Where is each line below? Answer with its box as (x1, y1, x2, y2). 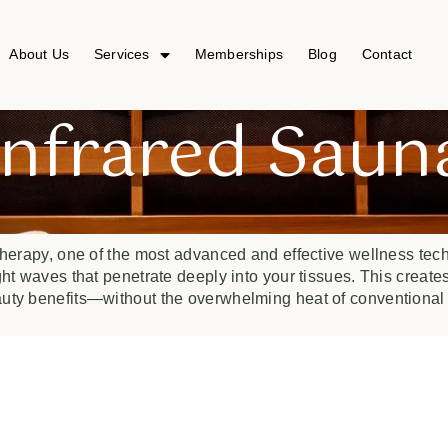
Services (93, 46, 150, 63)
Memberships (194, 46, 283, 63)
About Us (9, 46, 69, 63)
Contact (361, 46, 413, 63)
